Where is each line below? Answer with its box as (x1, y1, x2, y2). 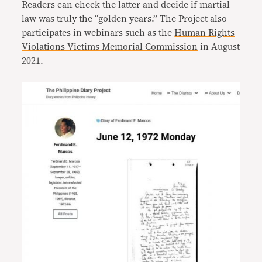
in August (198, 42, 240, 51)
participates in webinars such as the (22, 27, 175, 37)
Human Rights (174, 27, 235, 37)
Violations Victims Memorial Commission (22, 42, 198, 51)
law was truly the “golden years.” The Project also (22, 13, 227, 23)
